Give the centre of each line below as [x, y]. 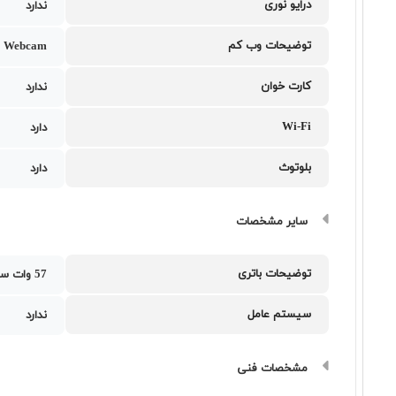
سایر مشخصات [272, 222]
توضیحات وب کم [270, 46]
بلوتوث [295, 168]
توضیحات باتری [275, 274]
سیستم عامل [280, 315]
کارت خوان [286, 87]
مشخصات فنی [273, 369]
